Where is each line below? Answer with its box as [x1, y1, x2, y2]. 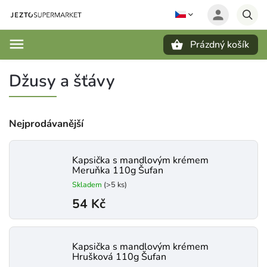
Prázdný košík [190, 38, 249, 51]
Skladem [72, 179, 104, 190]
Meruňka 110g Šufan [72, 164, 163, 177]
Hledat [52, 60, 83, 70]
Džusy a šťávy [9, 70, 115, 92]
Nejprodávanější [9, 117, 83, 131]
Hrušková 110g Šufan [72, 250, 166, 263]
